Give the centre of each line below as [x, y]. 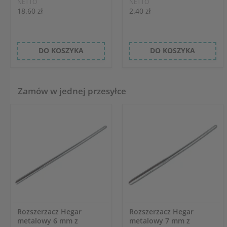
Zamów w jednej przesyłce [72, 91]
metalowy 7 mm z [159, 220]
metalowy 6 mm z [47, 220]
